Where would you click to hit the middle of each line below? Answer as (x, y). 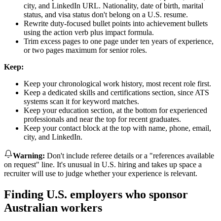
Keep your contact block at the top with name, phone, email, (117, 128)
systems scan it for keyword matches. (81, 101)
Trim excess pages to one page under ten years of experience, (119, 41)
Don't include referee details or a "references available (130, 155)
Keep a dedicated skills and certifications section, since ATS (116, 92)
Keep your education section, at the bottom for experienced (115, 110)
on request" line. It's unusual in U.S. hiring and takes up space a (103, 164)
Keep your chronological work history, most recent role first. (117, 83)
